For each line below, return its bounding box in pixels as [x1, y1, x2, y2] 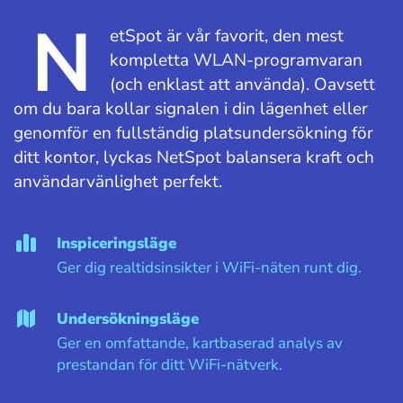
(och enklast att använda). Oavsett [110, 73, 375, 97]
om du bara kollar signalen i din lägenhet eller [13, 97, 368, 121]
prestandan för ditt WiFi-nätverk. [57, 354, 282, 376]
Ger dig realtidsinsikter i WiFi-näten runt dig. [57, 257, 362, 279]
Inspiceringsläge [57, 233, 176, 255]
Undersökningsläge [57, 309, 199, 330]
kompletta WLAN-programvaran [110, 49, 363, 73]
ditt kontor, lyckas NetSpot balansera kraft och [13, 146, 374, 170]
